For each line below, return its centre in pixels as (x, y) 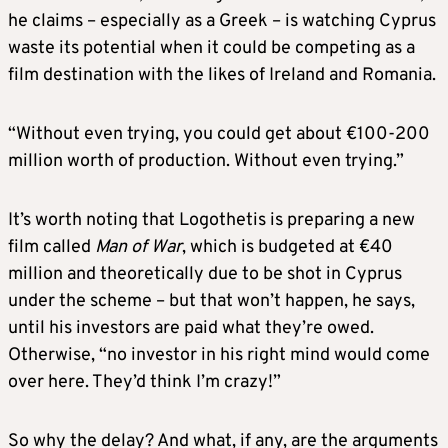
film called (51, 247)
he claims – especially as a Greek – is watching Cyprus (222, 21)
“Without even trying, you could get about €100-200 (219, 134)
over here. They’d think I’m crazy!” (144, 382)
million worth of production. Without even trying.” (206, 161)
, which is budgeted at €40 (287, 247)
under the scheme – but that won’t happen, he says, (211, 301)
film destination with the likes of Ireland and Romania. (222, 75)
